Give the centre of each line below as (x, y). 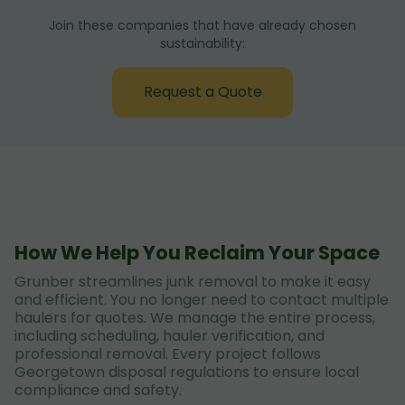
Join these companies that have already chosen (202, 25)
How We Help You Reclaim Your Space (197, 253)
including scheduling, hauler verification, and (170, 336)
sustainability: (202, 43)
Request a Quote (202, 92)
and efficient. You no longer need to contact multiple (202, 300)
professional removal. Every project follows (168, 354)
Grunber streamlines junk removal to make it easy (193, 282)
